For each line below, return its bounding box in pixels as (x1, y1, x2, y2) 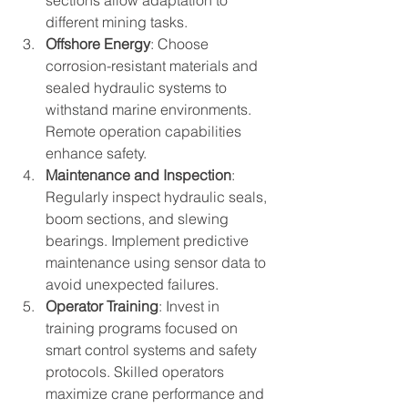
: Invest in (158, 296, 223, 315)
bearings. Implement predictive (46, 230, 252, 250)
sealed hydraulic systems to (46, 77, 230, 97)
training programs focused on (46, 318, 241, 337)
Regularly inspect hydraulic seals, (46, 187, 270, 206)
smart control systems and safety (46, 340, 260, 359)
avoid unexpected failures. (46, 274, 219, 293)
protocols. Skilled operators (46, 362, 228, 381)
